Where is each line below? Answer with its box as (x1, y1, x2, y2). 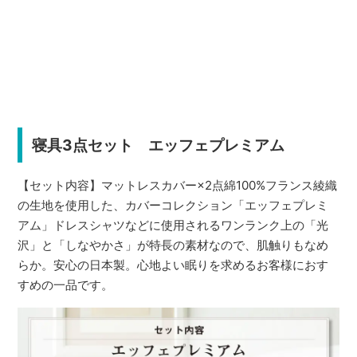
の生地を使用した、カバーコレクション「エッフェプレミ (18, 198, 329, 214)
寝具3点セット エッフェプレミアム (31, 135, 284, 155)
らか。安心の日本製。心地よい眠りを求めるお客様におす (18, 257, 329, 273)
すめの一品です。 (18, 277, 114, 293)
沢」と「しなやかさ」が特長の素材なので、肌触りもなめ (18, 237, 329, 253)
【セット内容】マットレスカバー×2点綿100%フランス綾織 (18, 178, 338, 194)
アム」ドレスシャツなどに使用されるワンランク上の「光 (18, 218, 329, 233)
